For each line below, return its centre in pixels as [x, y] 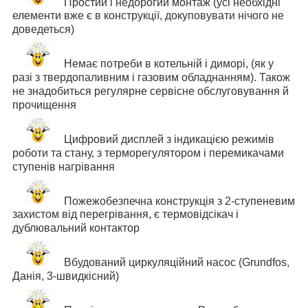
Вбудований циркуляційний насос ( [153, 263]
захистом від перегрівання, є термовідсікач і [125, 214]
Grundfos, [266, 263]
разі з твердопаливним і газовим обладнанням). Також [151, 78]
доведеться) [43, 30]
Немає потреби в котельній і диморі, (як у [169, 64]
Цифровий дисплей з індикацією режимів [169, 139]
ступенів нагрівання [64, 166]
